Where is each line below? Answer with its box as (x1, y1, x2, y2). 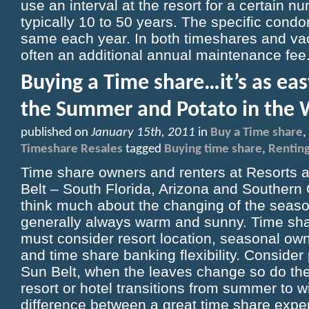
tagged (123, 142, 164, 157)
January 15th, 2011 (88, 126, 198, 140)
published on (21, 126, 88, 140)
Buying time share (164, 142, 262, 157)
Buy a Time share (210, 126, 303, 140)
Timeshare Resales (21, 142, 123, 157)
